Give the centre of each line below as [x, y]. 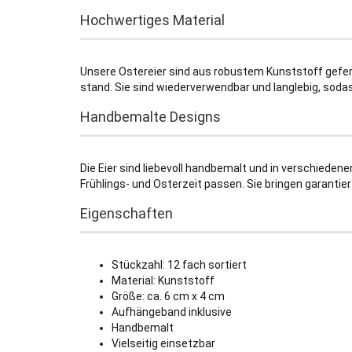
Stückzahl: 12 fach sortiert [179, 265]
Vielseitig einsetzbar [163, 343]
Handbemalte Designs [150, 117]
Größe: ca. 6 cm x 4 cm [168, 296]
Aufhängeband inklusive [172, 312]
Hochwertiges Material [152, 20]
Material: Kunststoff [163, 280]
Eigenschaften [126, 213]
